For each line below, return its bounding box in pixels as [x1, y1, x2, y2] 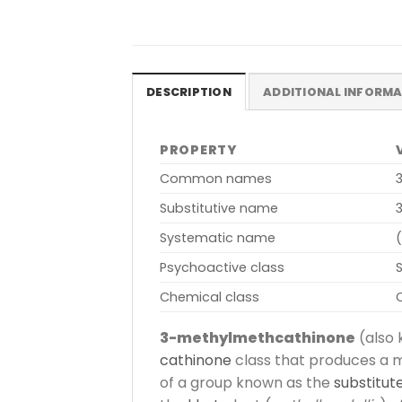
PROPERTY [160, 141, 237, 160]
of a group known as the [160, 372, 334, 394]
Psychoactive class [160, 258, 284, 277]
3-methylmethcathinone [160, 328, 355, 349]
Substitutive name [160, 199, 278, 218]
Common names [160, 170, 272, 188]
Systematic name [160, 229, 275, 248]
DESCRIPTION [146, 84, 232, 100]
